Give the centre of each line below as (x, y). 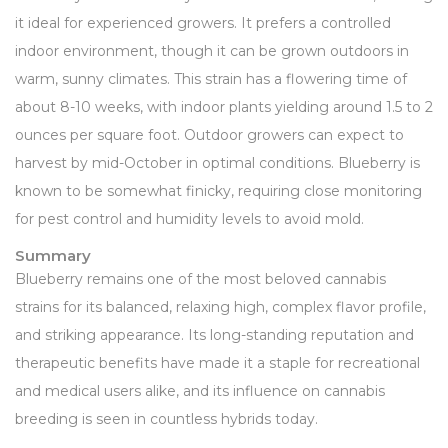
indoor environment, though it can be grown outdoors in (212, 50)
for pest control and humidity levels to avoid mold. (189, 218)
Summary (53, 255)
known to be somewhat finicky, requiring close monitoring (218, 190)
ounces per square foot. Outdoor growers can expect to (209, 134)
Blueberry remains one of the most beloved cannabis (200, 278)
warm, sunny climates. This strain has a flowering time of (211, 78)
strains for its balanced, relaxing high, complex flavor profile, (220, 306)
